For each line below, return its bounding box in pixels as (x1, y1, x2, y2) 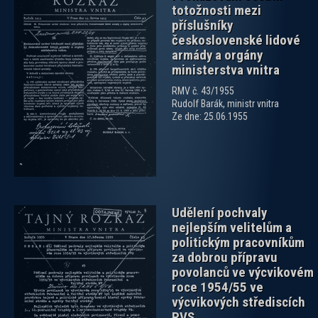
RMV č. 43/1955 (172, 85, 234, 97)
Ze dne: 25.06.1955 (172, 111, 248, 123)
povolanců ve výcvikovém (172, 264, 314, 281)
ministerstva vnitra (172, 62, 280, 79)
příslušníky (172, 17, 233, 34)
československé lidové (172, 32, 300, 49)
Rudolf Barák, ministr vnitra (172, 98, 279, 110)
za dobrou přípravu (172, 249, 278, 266)
